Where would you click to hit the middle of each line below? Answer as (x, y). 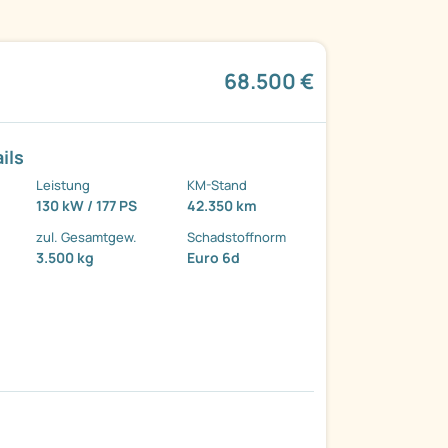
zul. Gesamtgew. (87, 237)
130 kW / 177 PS (87, 206)
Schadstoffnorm (237, 237)
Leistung (63, 185)
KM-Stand (217, 185)
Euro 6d (214, 258)
